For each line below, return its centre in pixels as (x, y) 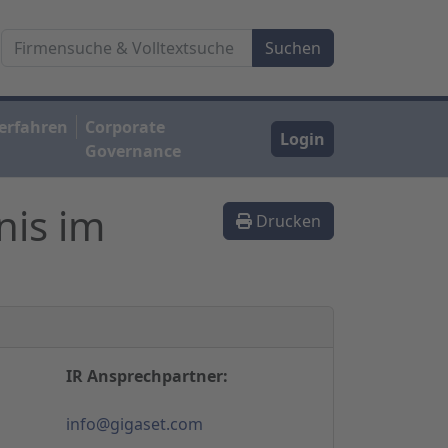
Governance (133, 150)
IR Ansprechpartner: (147, 375)
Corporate (125, 126)
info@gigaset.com (134, 423)
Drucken (286, 220)
